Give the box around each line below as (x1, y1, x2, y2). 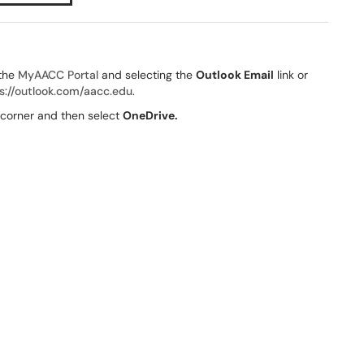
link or (274, 67, 308, 82)
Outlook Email (196, 67, 274, 82)
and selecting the (98, 67, 196, 82)
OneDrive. (123, 108, 178, 123)
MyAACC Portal (18, 67, 98, 82)
